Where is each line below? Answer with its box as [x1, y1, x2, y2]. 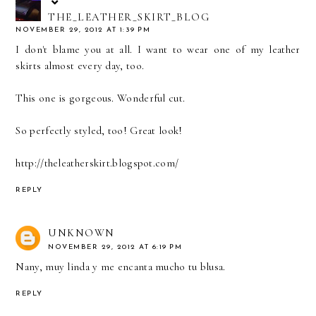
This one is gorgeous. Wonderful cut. [16, 91, 186, 104]
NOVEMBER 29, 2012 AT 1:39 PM [16, 25, 151, 34]
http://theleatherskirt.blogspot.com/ [16, 156, 179, 169]
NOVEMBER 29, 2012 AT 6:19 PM [48, 243, 183, 252]
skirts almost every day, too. [16, 59, 145, 72]
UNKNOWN [48, 226, 115, 240]
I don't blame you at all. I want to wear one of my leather [16, 42, 300, 56]
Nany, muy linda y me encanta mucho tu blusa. [16, 260, 226, 274]
